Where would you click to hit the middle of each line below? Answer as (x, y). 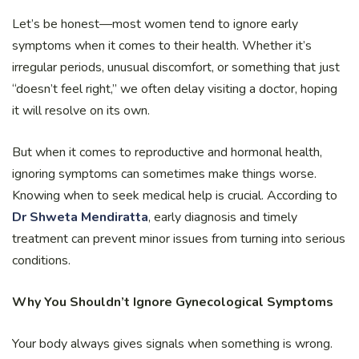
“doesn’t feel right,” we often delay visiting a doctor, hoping (175, 89)
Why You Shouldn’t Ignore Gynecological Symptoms (173, 303)
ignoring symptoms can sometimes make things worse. (164, 174)
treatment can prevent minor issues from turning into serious (179, 239)
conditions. (41, 261)
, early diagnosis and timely (223, 218)
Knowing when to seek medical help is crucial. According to (175, 196)
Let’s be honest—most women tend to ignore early (155, 24)
